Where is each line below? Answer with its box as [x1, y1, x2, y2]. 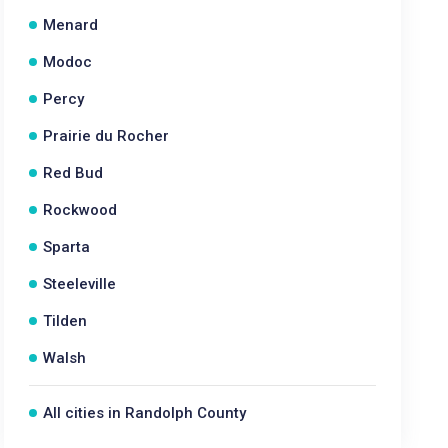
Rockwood [43, 201, 118, 219]
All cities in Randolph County [43, 404, 247, 422]
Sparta [43, 238, 91, 256]
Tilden [43, 312, 88, 330]
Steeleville [43, 275, 117, 293]
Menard [43, 16, 99, 34]
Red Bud [43, 164, 104, 182]
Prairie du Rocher [43, 127, 170, 145]
